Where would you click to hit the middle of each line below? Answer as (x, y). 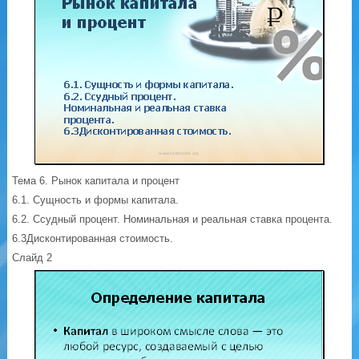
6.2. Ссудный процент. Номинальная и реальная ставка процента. (173, 220)
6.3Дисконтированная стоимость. (93, 239)
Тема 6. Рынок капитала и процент (96, 181)
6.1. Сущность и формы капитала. (96, 200)
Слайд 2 (32, 258)
